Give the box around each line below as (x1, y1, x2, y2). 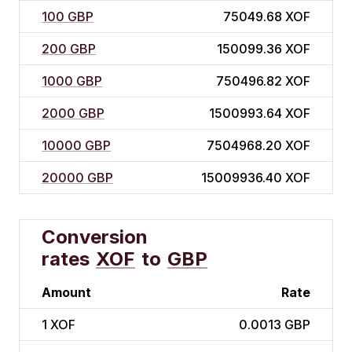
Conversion (42, 225, 148, 249)
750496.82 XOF (216, 73, 310, 90)
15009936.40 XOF (201, 170, 310, 186)
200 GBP (42, 41, 96, 57)
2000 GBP (42, 105, 104, 122)
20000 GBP (42, 170, 113, 186)
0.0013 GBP (239, 317, 310, 333)
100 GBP (42, 9, 93, 25)
